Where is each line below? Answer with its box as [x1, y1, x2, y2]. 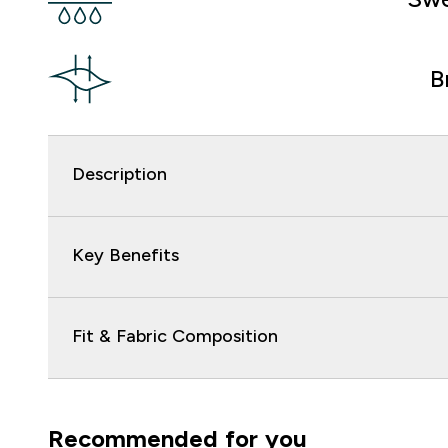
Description [72, 164, 167, 184]
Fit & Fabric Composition [72, 326, 278, 346]
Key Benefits [72, 245, 179, 265]
